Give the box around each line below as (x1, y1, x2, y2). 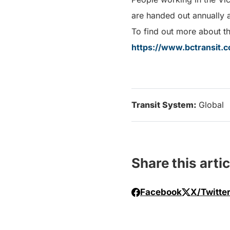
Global (199, 99, 224, 110)
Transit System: (131, 99, 199, 110)
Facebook (140, 187, 182, 198)
